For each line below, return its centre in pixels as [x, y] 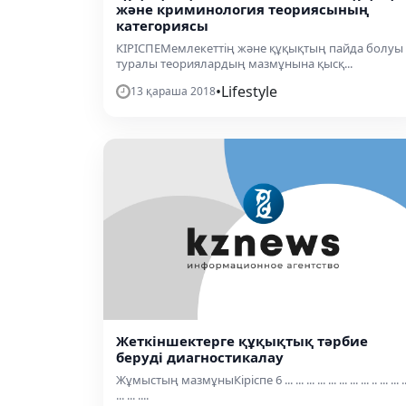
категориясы [162, 25]
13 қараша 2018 [173, 91]
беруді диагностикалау [200, 357]
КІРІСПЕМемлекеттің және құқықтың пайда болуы [260, 48]
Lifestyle [249, 91]
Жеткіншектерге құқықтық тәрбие [242, 341]
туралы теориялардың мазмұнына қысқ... [234, 63]
